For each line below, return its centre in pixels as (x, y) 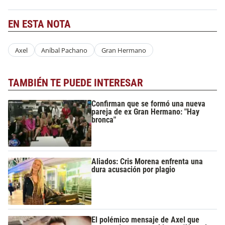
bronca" (104, 120)
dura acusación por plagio (134, 170)
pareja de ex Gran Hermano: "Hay (146, 111)
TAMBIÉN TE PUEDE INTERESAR (76, 83)
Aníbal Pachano (65, 50)
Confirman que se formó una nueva (149, 103)
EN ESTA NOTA (39, 24)
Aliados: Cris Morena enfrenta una (147, 162)
